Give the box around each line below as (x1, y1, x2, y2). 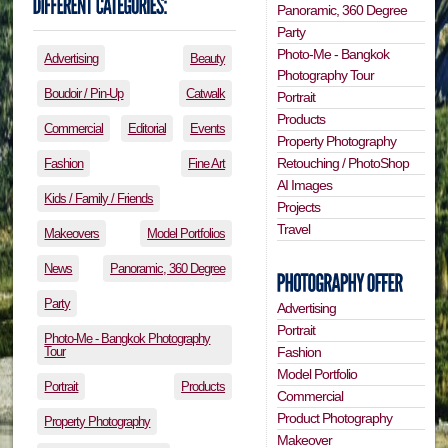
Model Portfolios (147, 226, 226, 242)
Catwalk (186, 86, 226, 102)
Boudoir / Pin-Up (44, 86, 124, 102)
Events (190, 121, 226, 137)
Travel (277, 220, 311, 237)
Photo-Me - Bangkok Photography (44, 331, 211, 347)
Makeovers (44, 226, 100, 242)
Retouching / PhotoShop (277, 154, 410, 171)
